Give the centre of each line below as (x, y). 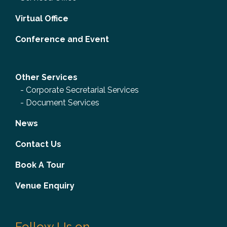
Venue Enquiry (45, 185)
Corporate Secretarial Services (82, 90)
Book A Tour (40, 165)
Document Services (63, 102)
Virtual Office (42, 18)
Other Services (46, 77)
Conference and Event (62, 39)
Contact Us (38, 144)
